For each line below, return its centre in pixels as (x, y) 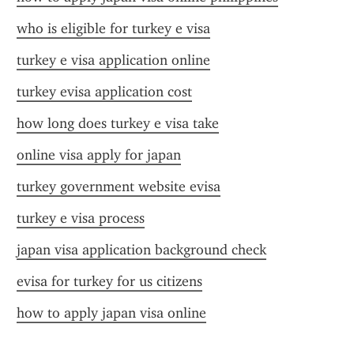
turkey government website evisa (119, 186)
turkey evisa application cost (104, 92)
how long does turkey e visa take (118, 123)
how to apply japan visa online (111, 313)
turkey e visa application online (113, 60)
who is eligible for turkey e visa (113, 28)
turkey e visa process (81, 218)
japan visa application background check (141, 250)
